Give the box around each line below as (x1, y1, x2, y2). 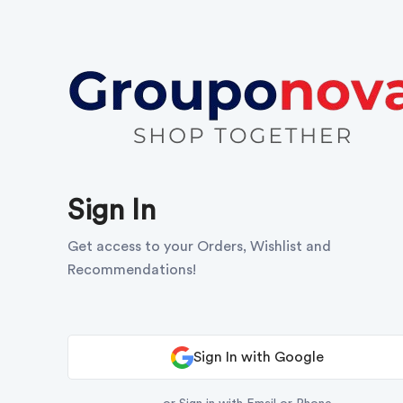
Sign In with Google (193, 349, 324, 364)
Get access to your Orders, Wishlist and (67, 239, 331, 254)
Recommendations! (67, 263, 196, 277)
